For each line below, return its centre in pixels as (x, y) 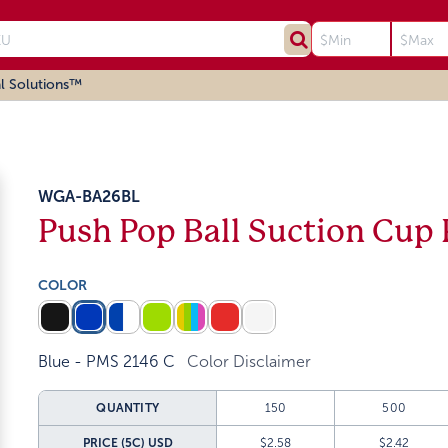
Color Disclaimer (249, 361)
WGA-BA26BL (89, 196)
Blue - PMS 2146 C (107, 361)
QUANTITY (128, 408)
